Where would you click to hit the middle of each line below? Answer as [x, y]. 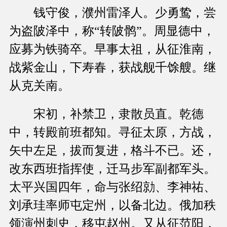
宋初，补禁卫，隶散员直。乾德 [106, 114]
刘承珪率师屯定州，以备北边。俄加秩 [112, 205]
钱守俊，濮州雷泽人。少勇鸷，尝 [112, 13]
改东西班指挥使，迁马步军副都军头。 [112, 169]
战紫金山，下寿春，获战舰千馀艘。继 [112, 68]
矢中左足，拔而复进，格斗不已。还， [112, 151]
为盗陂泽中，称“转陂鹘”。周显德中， [112, 31]
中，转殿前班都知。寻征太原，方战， [112, 133]
